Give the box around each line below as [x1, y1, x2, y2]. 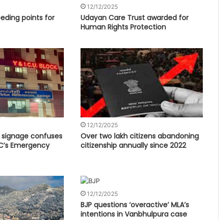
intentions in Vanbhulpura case [81, 209, 188, 219]
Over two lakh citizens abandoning [81, 131, 199, 141]
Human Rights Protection [81, 22, 166, 32]
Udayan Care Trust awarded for [81, 13, 189, 23]
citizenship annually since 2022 [81, 140, 187, 150]
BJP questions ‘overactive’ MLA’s [81, 199, 190, 210]
